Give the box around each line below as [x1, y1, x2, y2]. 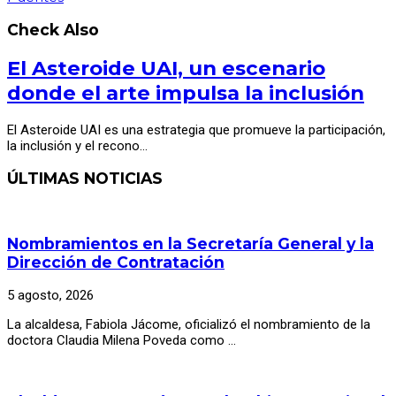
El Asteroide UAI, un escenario [7, 56, 325, 80]
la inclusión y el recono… [7, 137, 148, 154]
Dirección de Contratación [7, 253, 225, 272]
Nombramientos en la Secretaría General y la [7, 234, 374, 254]
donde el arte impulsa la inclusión [7, 80, 364, 105]
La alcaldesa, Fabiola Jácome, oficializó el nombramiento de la [7, 316, 370, 332]
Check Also [7, 20, 99, 40]
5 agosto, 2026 [7, 286, 94, 303]
